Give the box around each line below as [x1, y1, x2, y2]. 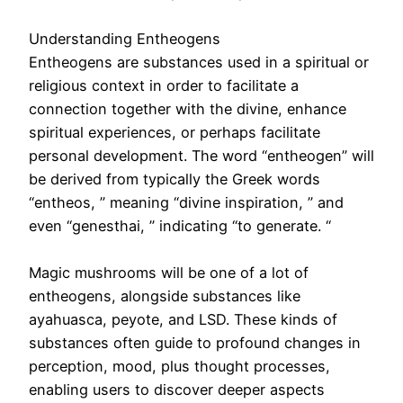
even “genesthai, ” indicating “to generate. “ [29, 217, 331, 236]
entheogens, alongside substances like [29, 287, 300, 306]
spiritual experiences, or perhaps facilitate [29, 123, 320, 142]
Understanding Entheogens [29, 30, 220, 49]
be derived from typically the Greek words [29, 170, 320, 189]
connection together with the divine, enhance [29, 100, 346, 119]
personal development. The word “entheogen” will [29, 147, 374, 166]
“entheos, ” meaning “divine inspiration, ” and [29, 193, 344, 212]
